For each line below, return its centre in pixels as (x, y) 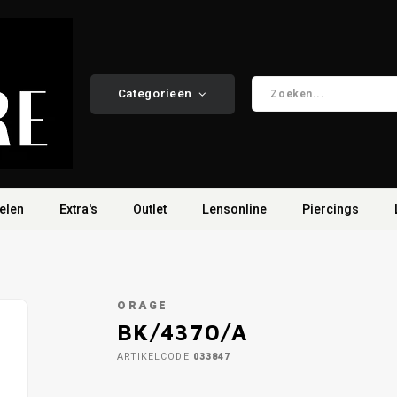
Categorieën (155, 94)
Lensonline (234, 209)
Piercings (331, 209)
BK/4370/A (183, 332)
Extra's (78, 209)
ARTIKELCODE (153, 357)
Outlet (150, 209)
